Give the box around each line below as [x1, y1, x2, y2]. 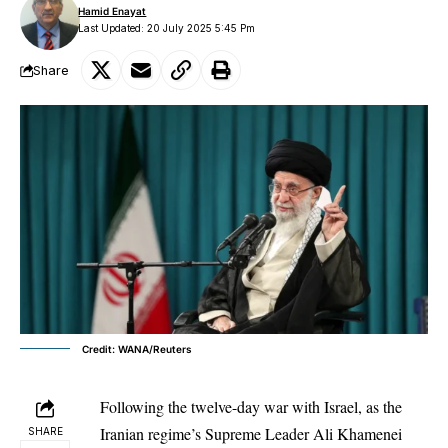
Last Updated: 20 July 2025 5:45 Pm [78, 22, 256, 34]
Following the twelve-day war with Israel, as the [100, 395, 402, 417]
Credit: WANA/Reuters [82, 342, 192, 355]
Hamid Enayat [78, 5, 147, 17]
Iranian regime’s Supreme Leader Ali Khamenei [100, 422, 402, 444]
